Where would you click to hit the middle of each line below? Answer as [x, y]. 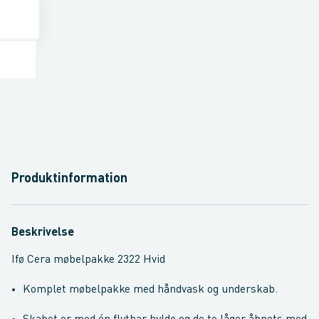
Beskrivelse [43, 233]
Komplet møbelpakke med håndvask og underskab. [150, 290]
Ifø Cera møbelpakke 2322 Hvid [88, 260]
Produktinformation [69, 179]
